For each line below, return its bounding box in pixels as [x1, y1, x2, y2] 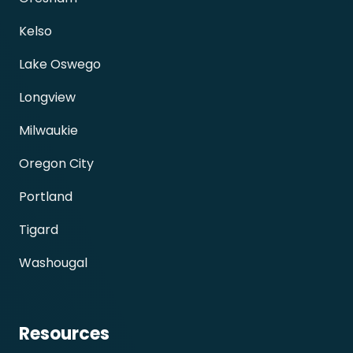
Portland [19, 188, 72, 206]
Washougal [19, 254, 87, 273]
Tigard [19, 221, 58, 240]
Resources [19, 321, 110, 347]
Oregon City [19, 154, 94, 173]
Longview [19, 88, 76, 107]
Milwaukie [19, 121, 78, 140]
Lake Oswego [19, 55, 101, 74]
